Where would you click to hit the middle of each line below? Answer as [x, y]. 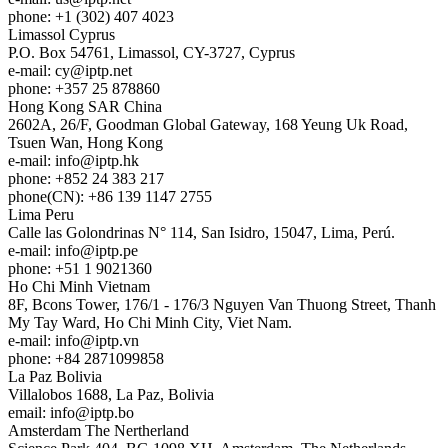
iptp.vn [117, 340]
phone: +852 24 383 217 [86, 178]
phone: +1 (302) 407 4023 [91, 16]
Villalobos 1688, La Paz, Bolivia [111, 394]
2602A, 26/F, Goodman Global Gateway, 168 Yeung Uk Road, [208, 124]
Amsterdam [44, 430]
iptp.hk [117, 160]
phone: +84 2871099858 [86, 358]
